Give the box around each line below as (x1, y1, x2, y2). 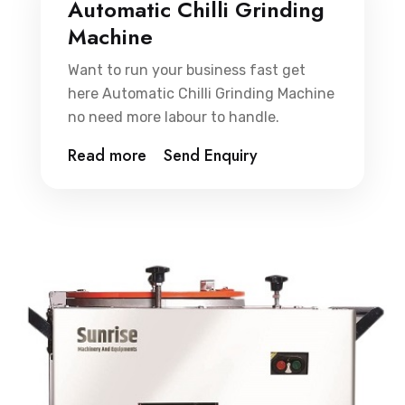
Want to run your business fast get (68, 61, 306, 79)
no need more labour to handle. (68, 108, 279, 126)
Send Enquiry (164, 143, 258, 167)
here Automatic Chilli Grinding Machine (68, 84, 334, 102)
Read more (68, 143, 146, 167)
